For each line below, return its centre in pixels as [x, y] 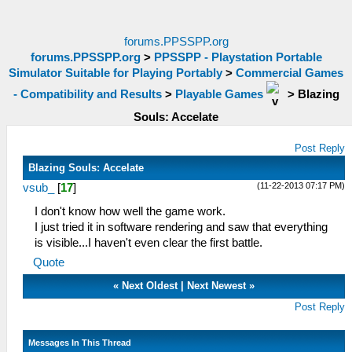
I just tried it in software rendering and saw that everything [181, 227]
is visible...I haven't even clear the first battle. [148, 243]
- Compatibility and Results [87, 94]
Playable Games [219, 94]
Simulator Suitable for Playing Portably [115, 73]
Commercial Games [290, 73]
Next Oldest [150, 286]
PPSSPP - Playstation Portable [238, 57]
